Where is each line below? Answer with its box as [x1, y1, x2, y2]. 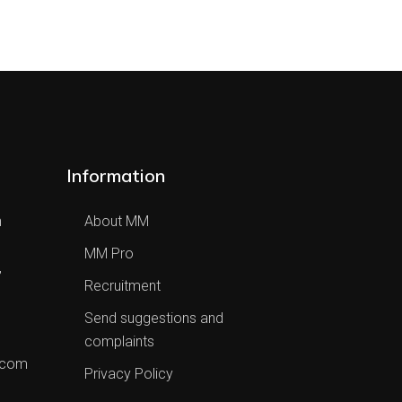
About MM [83, 213, 149, 231]
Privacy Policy [83, 365, 173, 383]
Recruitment [83, 277, 161, 295]
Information [66, 164, 165, 188]
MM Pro [83, 245, 134, 263]
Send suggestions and [83, 310, 223, 328]
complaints [83, 333, 154, 351]
